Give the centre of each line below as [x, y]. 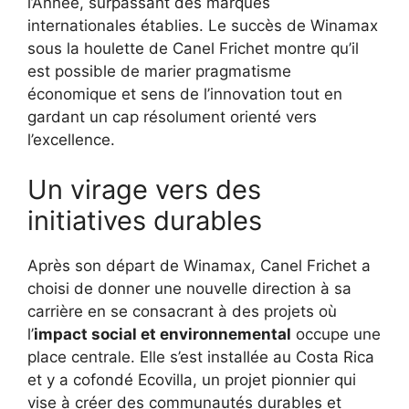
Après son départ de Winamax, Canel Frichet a [199, 266]
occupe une [336, 335]
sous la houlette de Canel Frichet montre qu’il [193, 48]
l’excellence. [71, 139]
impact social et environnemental [163, 335]
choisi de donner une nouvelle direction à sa [189, 289]
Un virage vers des [144, 190]
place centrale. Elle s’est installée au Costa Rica [201, 357]
